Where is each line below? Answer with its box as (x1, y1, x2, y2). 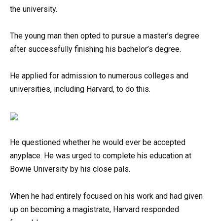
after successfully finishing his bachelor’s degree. (10, 44, 181, 54)
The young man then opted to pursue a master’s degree (10, 31, 199, 40)
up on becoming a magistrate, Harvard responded (10, 204, 179, 214)
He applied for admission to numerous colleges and (10, 71, 188, 80)
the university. (10, 4, 57, 14)
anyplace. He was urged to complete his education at (10, 151, 191, 161)
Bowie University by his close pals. (10, 164, 130, 174)
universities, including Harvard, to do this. (10, 84, 150, 94)
